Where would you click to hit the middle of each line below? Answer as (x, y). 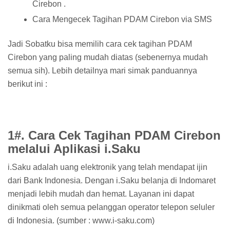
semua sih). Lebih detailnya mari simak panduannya (102, 71)
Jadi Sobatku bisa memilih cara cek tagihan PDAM (100, 44)
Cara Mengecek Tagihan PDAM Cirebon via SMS (122, 20)
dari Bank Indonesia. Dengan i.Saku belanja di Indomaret (112, 180)
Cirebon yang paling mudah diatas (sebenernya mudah (108, 57)
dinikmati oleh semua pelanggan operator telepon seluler (111, 207)
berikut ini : (27, 84)
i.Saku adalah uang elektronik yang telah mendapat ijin (108, 167)
